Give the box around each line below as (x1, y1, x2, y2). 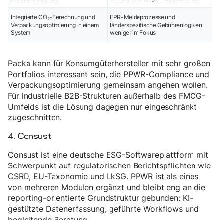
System (11, 29, 31, 37)
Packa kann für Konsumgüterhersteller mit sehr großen (8, 58, 210, 69)
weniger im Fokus (110, 29, 156, 37)
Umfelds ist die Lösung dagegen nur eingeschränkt (8, 101, 197, 112)
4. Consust (8, 130, 52, 142)
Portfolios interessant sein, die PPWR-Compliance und (8, 69, 209, 80)
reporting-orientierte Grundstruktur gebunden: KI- (8, 192, 193, 204)
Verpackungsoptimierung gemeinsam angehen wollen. (8, 80, 208, 91)
